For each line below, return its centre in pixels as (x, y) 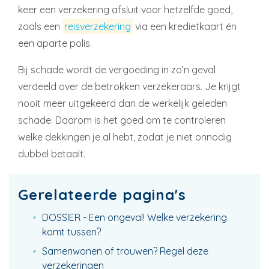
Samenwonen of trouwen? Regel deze (125, 251)
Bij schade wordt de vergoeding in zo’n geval (117, 70)
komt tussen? (71, 232)
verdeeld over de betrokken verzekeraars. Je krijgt (129, 86)
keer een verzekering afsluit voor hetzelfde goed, (125, 10)
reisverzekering (98, 26)
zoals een (40, 26)
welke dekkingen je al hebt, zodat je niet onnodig (125, 137)
